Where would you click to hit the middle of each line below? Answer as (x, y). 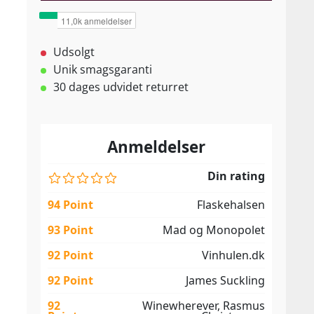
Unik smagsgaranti (103, 69)
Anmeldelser (156, 147)
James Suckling (225, 280)
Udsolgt (74, 52)
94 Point (70, 205)
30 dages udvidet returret (121, 87)
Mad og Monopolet (214, 230)
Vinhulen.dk (233, 255)
